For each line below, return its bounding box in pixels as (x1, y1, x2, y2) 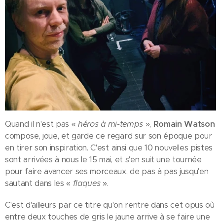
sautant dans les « (5, 178, 73, 189)
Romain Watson (153, 119, 215, 130)
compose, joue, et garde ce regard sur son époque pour (5, 131, 212, 142)
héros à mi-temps (78, 119, 143, 130)
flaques (73, 178, 103, 189)
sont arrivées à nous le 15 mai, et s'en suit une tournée (5, 154, 202, 165)
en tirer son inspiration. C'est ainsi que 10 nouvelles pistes (5, 143, 213, 153)
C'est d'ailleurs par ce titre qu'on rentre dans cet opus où (5, 200, 215, 211)
